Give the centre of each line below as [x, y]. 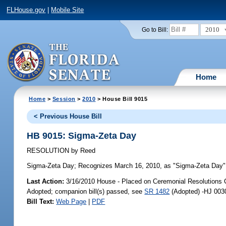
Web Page [71, 201]
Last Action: [46, 181]
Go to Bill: [155, 30]
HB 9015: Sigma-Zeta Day [82, 135]
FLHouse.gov [26, 10]
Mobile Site [68, 10]
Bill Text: [41, 201]
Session [64, 99]
